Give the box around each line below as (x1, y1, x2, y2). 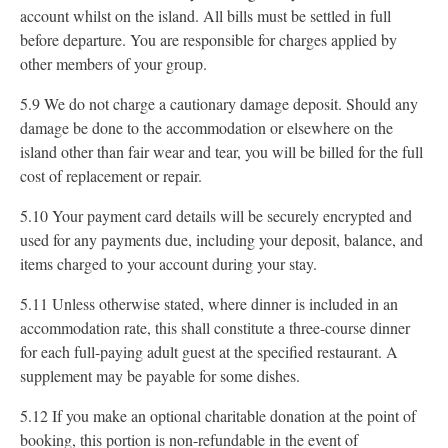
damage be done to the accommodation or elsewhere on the (20, 117, 393, 138)
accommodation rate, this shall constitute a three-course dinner (20, 317, 410, 338)
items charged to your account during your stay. (20, 253, 317, 274)
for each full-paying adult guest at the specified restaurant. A (20, 341, 398, 362)
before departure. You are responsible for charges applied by (20, 29, 397, 50)
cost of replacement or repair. (20, 165, 202, 186)
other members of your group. (20, 53, 207, 74)
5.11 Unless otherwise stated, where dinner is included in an (20, 293, 398, 314)
